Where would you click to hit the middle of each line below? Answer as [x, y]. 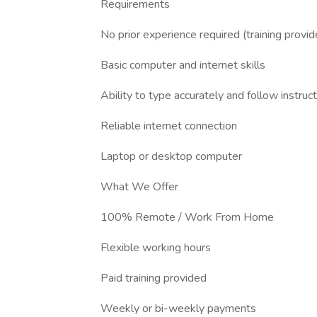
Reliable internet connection [169, 126]
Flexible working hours [156, 248]
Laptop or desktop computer [171, 156]
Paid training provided [154, 278]
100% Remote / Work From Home [187, 217]
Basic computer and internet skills [183, 65]
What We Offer [139, 187]
